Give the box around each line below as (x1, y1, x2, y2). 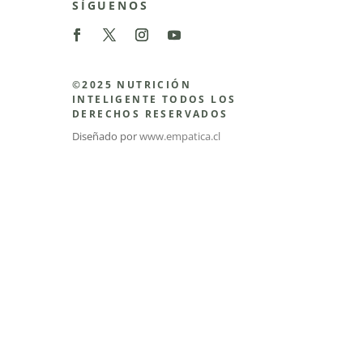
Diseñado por (72, 129, 140, 144)
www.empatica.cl (139, 129, 221, 144)
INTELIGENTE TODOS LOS (72, 92, 237, 107)
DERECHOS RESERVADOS (72, 107, 228, 122)
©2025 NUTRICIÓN (72, 78, 192, 92)
